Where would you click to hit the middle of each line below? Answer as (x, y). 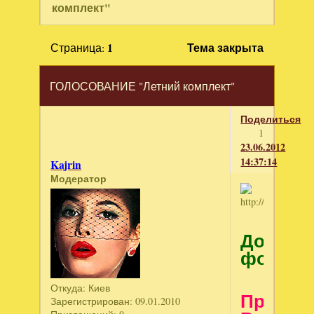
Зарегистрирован (90, 301)
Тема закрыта (226, 47)
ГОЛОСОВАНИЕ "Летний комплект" (143, 86)
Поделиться (271, 118)
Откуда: (68, 288)
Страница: (78, 47)
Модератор (79, 178)
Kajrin (66, 164)
